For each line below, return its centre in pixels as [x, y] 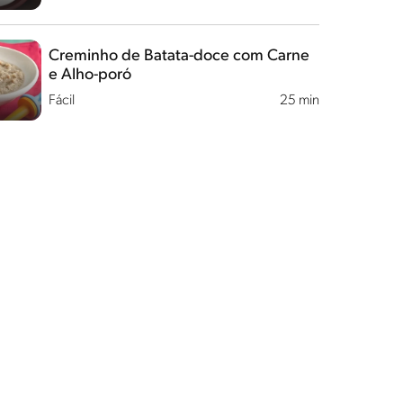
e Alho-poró [90, 75]
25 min [299, 101]
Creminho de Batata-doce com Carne [179, 56]
